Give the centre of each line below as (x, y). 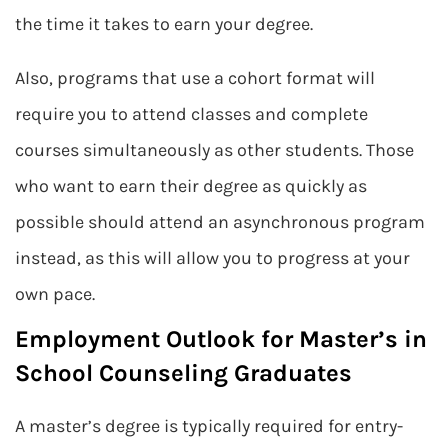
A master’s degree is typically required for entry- (209, 426)
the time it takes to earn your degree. (164, 24)
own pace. (55, 294)
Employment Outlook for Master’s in (221, 339)
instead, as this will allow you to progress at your (212, 258)
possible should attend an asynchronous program (220, 222)
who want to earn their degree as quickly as (191, 186)
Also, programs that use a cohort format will (195, 78)
